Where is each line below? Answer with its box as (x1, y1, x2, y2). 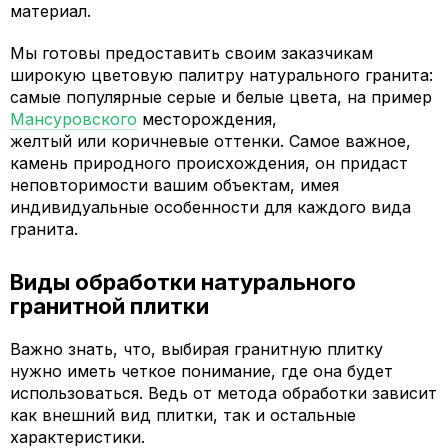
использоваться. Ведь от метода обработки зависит (10, 383, 437, 403)
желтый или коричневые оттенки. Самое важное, (10, 131, 411, 151)
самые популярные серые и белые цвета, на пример (10, 87, 432, 107)
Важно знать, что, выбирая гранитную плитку (10, 339, 383, 359)
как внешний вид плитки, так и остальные (10, 405, 356, 425)
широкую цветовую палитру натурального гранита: (10, 65, 433, 85)
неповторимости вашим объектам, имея (10, 175, 339, 195)
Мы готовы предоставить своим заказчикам (10, 43, 373, 63)
